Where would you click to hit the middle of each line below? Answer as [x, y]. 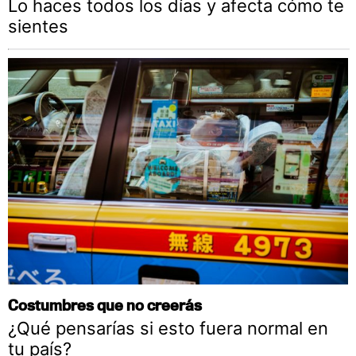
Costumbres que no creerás [105, 305]
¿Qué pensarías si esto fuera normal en [168, 329]
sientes [38, 27]
